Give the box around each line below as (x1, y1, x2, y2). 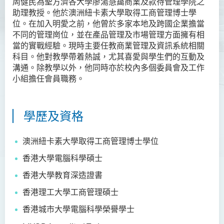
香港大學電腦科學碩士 (22, 153, 102, 162)
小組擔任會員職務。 (12, 73, 84, 83)
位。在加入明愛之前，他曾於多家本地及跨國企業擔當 (12, 18, 204, 28)
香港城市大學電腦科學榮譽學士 (22, 204, 134, 213)
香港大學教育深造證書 (22, 170, 102, 179)
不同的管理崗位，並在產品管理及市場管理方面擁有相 (12, 29, 204, 39)
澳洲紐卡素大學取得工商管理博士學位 (22, 136, 158, 145)
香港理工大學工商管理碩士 (22, 187, 118, 196)
